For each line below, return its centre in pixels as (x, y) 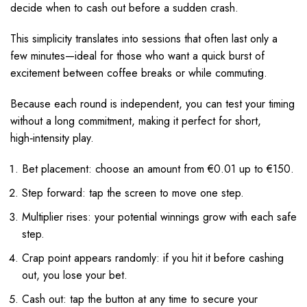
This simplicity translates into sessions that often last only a (144, 39)
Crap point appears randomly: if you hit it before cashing (153, 258)
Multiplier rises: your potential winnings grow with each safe (159, 217)
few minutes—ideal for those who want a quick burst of (137, 56)
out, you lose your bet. (75, 275)
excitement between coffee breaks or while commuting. (139, 73)
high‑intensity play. (52, 138)
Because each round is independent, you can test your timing (152, 104)
